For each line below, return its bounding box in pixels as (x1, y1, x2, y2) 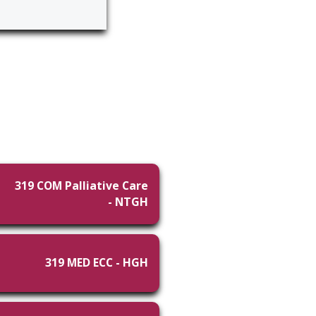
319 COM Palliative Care (15, 178, 148, 193)
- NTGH (108, 194, 148, 209)
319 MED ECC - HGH (45, 255, 148, 270)
